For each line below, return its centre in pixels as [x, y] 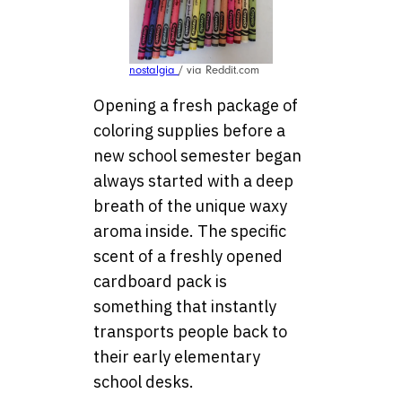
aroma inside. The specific [190, 232]
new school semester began [197, 156]
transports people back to [190, 332]
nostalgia [154, 70]
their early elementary [177, 357]
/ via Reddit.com [219, 70]
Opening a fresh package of [196, 106]
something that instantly [185, 307]
